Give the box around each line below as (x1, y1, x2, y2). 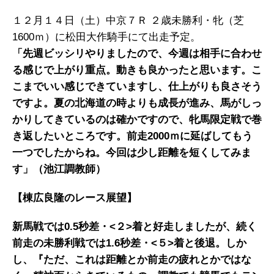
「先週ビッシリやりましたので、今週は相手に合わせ (12, 48, 262, 59)
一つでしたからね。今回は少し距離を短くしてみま (12, 147, 251, 158)
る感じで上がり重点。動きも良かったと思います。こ (12, 64, 262, 76)
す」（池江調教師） (12, 163, 106, 175)
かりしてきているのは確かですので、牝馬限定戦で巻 (12, 114, 262, 125)
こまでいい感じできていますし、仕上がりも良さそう (12, 81, 262, 92)
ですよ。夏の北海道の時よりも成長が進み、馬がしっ (12, 97, 262, 109)
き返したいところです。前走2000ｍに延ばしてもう (12, 130, 253, 142)
